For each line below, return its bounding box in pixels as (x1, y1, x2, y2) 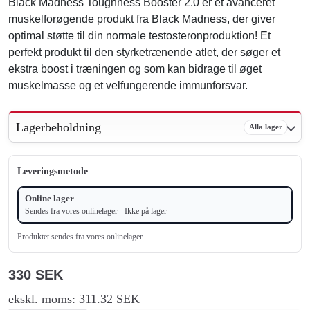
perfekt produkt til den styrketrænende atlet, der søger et (8, 46, 280, 58)
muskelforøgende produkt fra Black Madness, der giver (8, 12, 275, 25)
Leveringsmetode (17, 165, 88, 176)
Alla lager (249, 122, 282, 131)
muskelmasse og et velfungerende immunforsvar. (8, 79, 248, 91)
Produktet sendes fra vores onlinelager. (17, 231, 144, 241)
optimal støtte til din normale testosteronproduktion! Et (8, 29, 271, 42)
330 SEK (8, 266, 63, 282)
